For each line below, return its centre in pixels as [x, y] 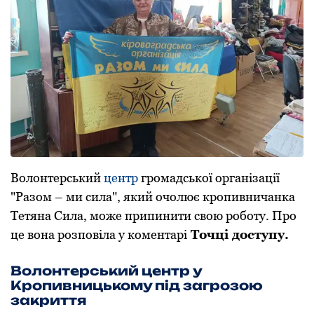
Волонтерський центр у [106, 270]
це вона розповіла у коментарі [99, 234]
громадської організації [209, 177]
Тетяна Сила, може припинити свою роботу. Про [153, 215]
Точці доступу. [238, 234]
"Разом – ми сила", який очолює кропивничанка [153, 196]
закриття [48, 300]
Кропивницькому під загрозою [137, 285]
